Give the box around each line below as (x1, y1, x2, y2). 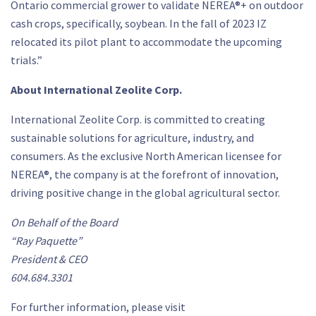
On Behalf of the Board (11, 215, 118, 229)
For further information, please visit (11, 300, 186, 314)
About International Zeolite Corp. (11, 83, 182, 97)
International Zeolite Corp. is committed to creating (11, 112, 265, 126)
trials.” (11, 53, 42, 67)
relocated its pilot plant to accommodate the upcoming (11, 35, 282, 49)
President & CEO (11, 252, 87, 266)
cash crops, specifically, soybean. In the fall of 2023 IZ (11, 16, 267, 30)
